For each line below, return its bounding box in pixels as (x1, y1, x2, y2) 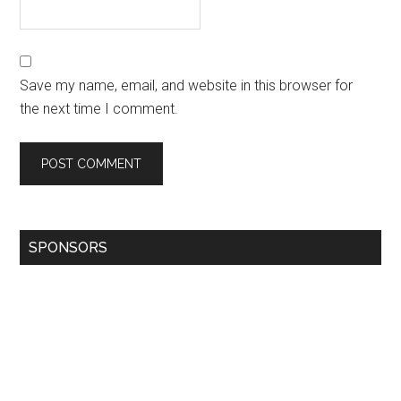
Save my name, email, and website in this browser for (20, 76, 354, 94)
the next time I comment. (20, 99, 179, 117)
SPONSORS (29, 238, 108, 256)
